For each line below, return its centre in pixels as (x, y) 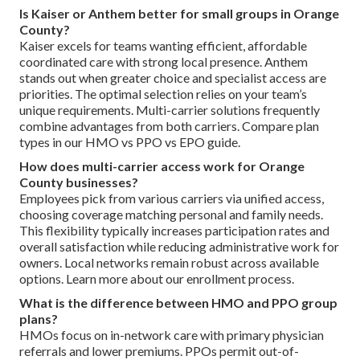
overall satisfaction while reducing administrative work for (179, 246)
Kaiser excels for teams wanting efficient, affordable (163, 45)
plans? (39, 318)
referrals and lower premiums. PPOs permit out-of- (159, 350)
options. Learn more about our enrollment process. (157, 278)
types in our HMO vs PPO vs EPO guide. (130, 141)
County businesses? (79, 182)
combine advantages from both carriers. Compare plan (169, 125)
